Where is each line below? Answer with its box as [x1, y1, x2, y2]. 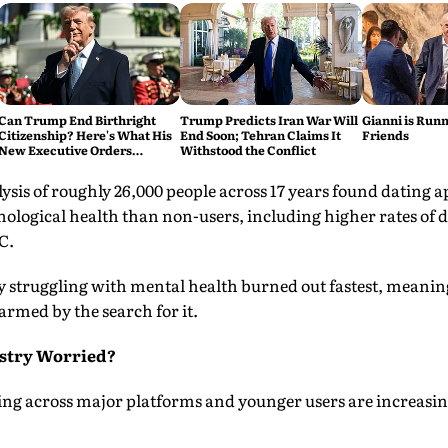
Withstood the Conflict [179, 141, 316, 160]
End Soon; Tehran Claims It [179, 126, 341, 145]
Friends [361, 126, 409, 145]
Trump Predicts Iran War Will [179, 111, 358, 130]
